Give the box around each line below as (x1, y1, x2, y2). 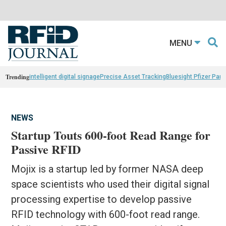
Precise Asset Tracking (100, 73, 166, 80)
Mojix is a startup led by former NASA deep (11, 162, 204, 175)
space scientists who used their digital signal (11, 178, 210, 190)
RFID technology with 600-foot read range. (11, 208, 200, 220)
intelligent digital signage (29, 73, 100, 80)
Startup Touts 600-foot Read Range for (11, 126, 211, 144)
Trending (6, 72, 30, 81)
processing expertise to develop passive (11, 193, 192, 205)
